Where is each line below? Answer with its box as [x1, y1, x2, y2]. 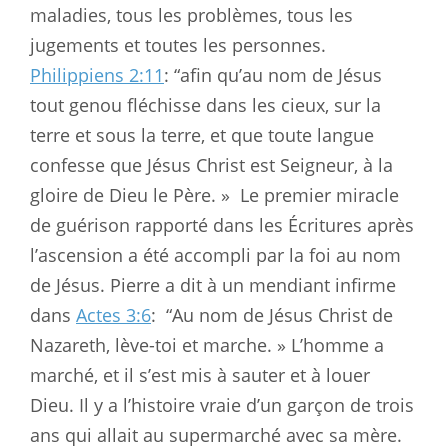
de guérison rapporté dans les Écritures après [30, 212, 414, 237]
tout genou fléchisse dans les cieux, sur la [30, 92, 381, 117]
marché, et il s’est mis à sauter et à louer [30, 362, 370, 387]
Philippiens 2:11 [30, 62, 164, 87]
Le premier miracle [240, 182, 399, 207]
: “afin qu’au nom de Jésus [164, 62, 382, 87]
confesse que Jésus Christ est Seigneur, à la [30, 152, 393, 177]
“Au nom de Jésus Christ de [166, 302, 393, 327]
